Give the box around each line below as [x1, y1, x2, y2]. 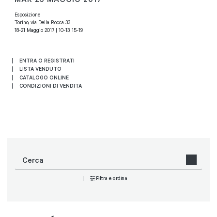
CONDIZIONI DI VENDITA [19, 82, 82, 89]
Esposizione [15, 11, 40, 18]
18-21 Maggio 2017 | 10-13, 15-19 [15, 27, 83, 33]
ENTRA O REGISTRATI [19, 57, 75, 64]
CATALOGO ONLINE [19, 74, 69, 81]
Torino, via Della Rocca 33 [15, 19, 70, 26]
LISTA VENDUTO [19, 65, 62, 73]
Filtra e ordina [95, 175, 127, 182]
